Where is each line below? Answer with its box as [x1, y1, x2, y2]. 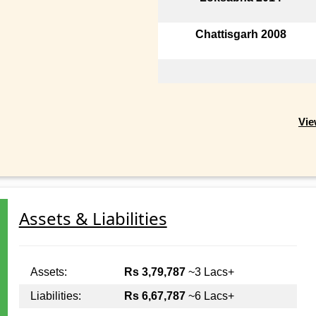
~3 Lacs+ [185, 266, 234, 279]
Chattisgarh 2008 [195, 28, 286, 40]
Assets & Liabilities [18, 207, 167, 231]
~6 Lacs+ [185, 290, 234, 303]
